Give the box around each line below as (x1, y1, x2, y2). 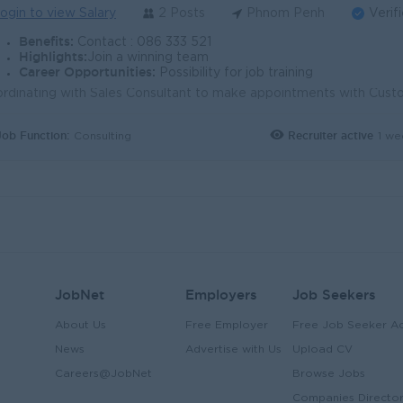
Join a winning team (87, 52, 209, 63)
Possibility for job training (156, 67, 313, 78)
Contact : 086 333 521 (74, 37, 211, 48)
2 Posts (158, 8, 205, 19)
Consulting (74, 131, 131, 141)
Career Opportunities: (19, 65, 156, 79)
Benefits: (19, 34, 74, 49)
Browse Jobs (292, 369, 365, 379)
